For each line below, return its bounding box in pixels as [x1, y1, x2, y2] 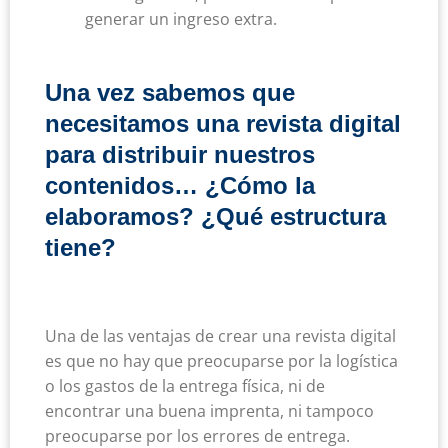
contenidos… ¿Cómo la [45, 172, 315, 200]
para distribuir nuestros [45, 141, 315, 169]
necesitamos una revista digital [45, 110, 401, 138]
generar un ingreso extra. [85, 8, 277, 31]
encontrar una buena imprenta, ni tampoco [45, 400, 374, 423]
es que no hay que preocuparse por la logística [45, 350, 398, 373]
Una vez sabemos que [45, 79, 295, 107]
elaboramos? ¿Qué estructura [45, 203, 386, 231]
